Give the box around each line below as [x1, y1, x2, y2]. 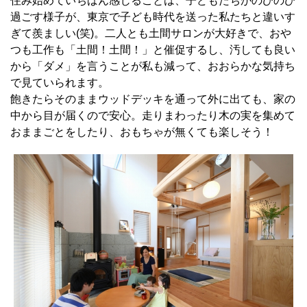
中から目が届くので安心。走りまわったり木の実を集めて [10, 110, 295, 122]
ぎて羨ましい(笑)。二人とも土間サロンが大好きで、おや [10, 27, 291, 40]
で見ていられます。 [10, 77, 109, 89]
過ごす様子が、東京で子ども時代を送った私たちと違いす [10, 11, 295, 23]
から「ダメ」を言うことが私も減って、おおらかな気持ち [10, 60, 295, 73]
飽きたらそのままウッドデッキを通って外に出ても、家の [10, 93, 295, 106]
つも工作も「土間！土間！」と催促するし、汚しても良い [10, 44, 295, 56]
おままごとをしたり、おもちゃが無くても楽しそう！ [10, 126, 273, 138]
